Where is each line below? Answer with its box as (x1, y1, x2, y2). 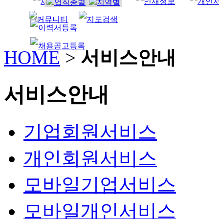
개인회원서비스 (23, 147, 157, 169)
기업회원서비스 (23, 121, 157, 142)
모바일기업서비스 (23, 174, 176, 195)
